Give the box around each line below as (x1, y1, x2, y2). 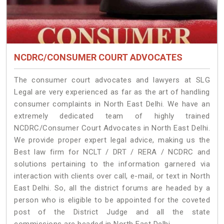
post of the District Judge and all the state (14, 207, 210, 216)
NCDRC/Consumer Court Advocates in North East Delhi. (14, 123, 210, 132)
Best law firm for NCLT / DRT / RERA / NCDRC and (14, 147, 210, 156)
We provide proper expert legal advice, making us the (14, 135, 210, 144)
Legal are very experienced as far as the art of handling (14, 87, 210, 96)
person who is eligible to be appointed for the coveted (14, 195, 210, 204)
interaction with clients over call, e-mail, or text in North (14, 171, 210, 180)
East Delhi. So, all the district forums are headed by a (14, 183, 210, 192)
